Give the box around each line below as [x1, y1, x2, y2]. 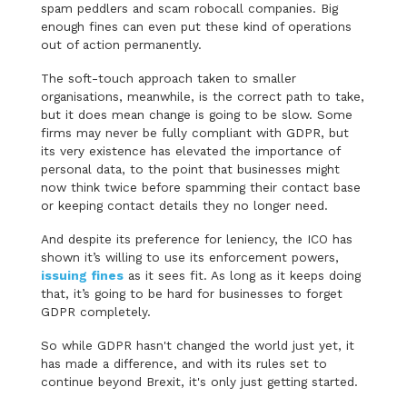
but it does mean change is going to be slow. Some [40, 107, 352, 123]
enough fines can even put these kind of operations [40, 19, 352, 35]
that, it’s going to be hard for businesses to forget [40, 286, 342, 302]
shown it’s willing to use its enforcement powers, [40, 250, 339, 265]
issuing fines [40, 268, 124, 283]
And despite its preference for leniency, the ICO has [40, 232, 352, 247]
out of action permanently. [40, 37, 202, 53]
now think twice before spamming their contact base [40, 180, 361, 195]
